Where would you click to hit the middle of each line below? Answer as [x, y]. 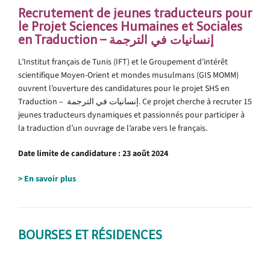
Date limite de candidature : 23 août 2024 [93, 153]
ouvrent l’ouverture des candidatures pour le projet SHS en [124, 88]
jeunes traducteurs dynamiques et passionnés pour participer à [131, 115]
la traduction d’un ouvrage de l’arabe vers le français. [113, 128]
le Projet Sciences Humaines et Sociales [130, 26]
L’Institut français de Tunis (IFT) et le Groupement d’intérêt [123, 61]
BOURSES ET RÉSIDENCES [90, 235]
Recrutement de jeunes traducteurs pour [135, 13]
